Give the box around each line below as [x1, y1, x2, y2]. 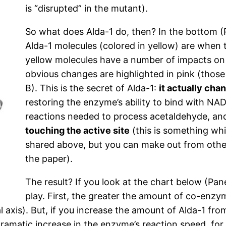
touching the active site [25, 125, 130, 136]
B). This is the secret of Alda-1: [25, 83, 159, 94]
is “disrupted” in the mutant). [25, 3, 148, 14]
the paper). [25, 153, 73, 164]
